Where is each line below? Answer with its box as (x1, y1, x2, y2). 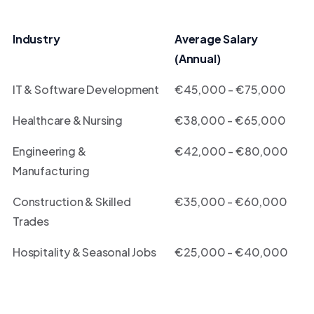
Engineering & (13, 144, 86, 158)
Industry (13, 32, 60, 46)
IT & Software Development (13, 82, 159, 97)
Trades (13, 214, 49, 228)
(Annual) (175, 51, 221, 66)
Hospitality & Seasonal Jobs (13, 245, 156, 259)
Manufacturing (13, 163, 90, 178)
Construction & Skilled (13, 194, 131, 209)
